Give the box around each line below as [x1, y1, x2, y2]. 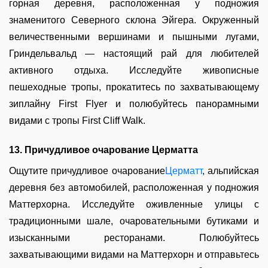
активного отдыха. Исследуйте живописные [9, 65, 259, 75]
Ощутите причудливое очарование [9, 166, 165, 176]
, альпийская [202, 166, 260, 176]
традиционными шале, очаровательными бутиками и [9, 216, 259, 226]
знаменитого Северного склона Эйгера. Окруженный [9, 15, 259, 25]
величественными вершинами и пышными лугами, [9, 32, 259, 42]
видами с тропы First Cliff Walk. [9, 115, 145, 126]
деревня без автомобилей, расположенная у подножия [9, 182, 259, 193]
